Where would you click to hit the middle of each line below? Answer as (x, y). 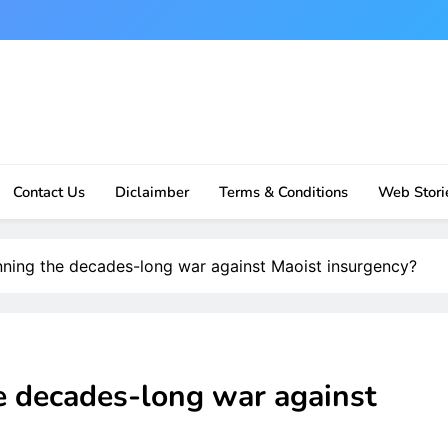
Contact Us (48, 192)
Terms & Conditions (283, 192)
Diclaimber (151, 192)
